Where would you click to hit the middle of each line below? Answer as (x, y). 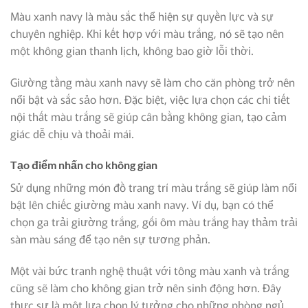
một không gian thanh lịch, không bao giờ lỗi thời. (132, 50)
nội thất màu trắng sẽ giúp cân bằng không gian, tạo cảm (148, 116)
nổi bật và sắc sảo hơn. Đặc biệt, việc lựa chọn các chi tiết (150, 99)
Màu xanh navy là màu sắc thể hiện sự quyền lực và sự (142, 15)
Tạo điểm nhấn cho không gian (84, 165)
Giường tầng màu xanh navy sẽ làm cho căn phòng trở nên (153, 81)
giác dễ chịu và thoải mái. (72, 133)
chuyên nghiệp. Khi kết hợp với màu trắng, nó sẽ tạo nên (147, 33)
